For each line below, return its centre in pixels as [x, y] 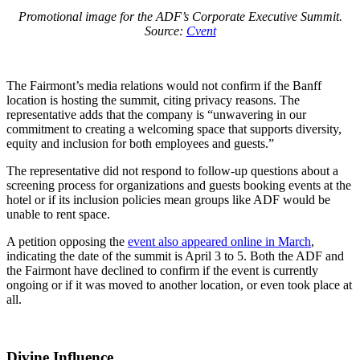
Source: [165, 31]
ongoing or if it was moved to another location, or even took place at [179, 284]
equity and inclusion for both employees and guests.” [140, 143]
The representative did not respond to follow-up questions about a [172, 170]
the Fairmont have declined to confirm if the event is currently [162, 270]
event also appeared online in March [219, 241]
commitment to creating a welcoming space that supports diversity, [174, 129]
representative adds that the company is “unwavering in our [156, 114]
